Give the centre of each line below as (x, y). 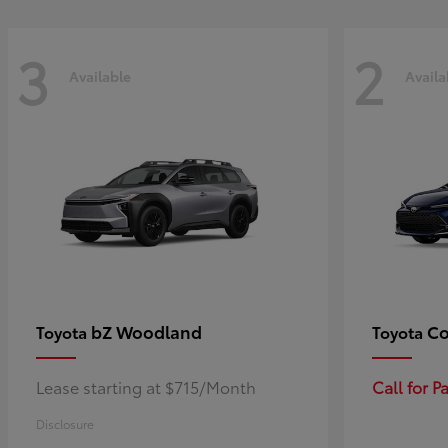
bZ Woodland (146, 330)
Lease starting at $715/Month (146, 386)
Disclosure (65, 423)
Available (100, 76)
